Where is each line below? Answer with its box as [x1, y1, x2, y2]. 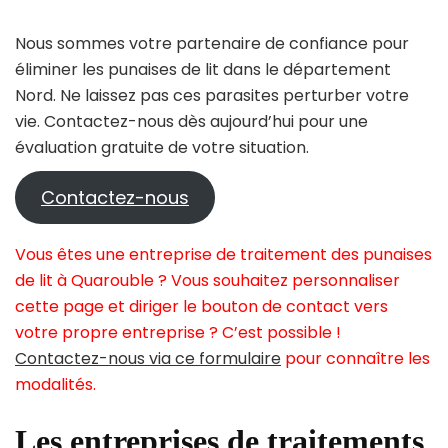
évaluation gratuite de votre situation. [15, 136, 309, 160]
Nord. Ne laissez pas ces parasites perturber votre [15, 84, 409, 108]
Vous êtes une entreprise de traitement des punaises [15, 243, 432, 267]
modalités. [15, 373, 96, 397]
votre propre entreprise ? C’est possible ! [15, 321, 341, 345]
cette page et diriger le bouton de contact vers [15, 295, 388, 319]
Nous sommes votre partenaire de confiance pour [15, 32, 409, 56]
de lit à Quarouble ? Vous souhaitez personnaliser [15, 269, 400, 293]
